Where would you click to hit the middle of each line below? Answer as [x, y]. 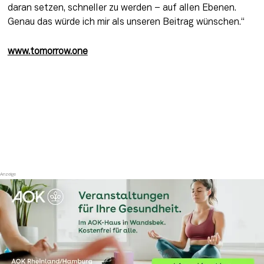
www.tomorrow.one [47, 52]
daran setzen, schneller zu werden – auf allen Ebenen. [122, 8]
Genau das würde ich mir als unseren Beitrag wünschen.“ [126, 22]
